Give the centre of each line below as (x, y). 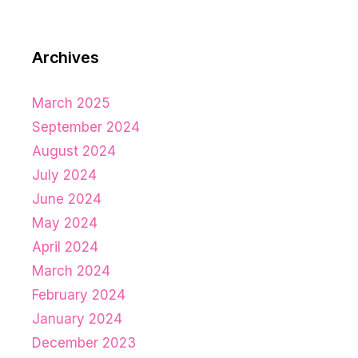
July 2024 (64, 175)
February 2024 (79, 295)
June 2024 (67, 199)
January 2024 (77, 319)
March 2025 (71, 103)
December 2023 (84, 343)
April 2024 (65, 247)
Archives (66, 58)
